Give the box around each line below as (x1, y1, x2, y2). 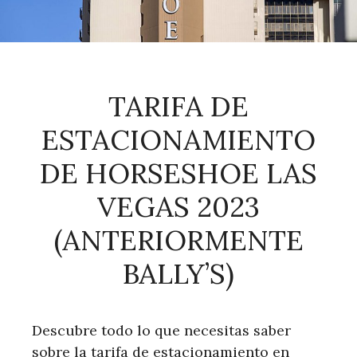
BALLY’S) (123, 255, 234, 292)
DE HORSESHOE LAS (40, 155, 317, 191)
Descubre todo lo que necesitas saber (32, 320, 291, 339)
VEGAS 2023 (97, 188, 260, 225)
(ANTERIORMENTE (53, 222, 304, 258)
